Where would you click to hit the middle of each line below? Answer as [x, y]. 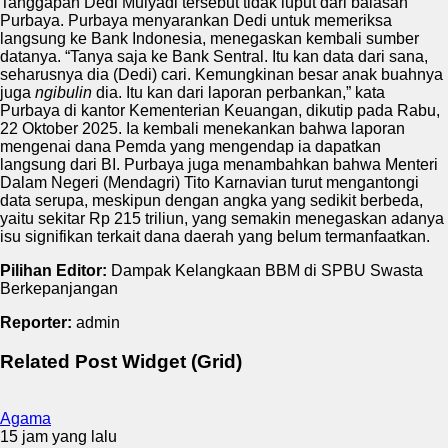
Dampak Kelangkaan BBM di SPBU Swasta [265, 271]
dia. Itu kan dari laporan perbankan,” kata [238, 93]
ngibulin [63, 93]
